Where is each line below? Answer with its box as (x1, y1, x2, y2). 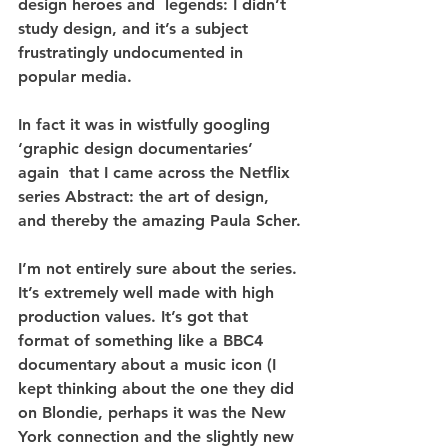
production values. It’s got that (18, 306, 253, 326)
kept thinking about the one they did (18, 378, 299, 398)
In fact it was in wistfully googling (18, 114, 275, 134)
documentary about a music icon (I (18, 354, 281, 374)
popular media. (18, 66, 132, 86)
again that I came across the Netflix (18, 162, 295, 182)
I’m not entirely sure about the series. (18, 258, 302, 278)
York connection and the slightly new (18, 426, 299, 446)
